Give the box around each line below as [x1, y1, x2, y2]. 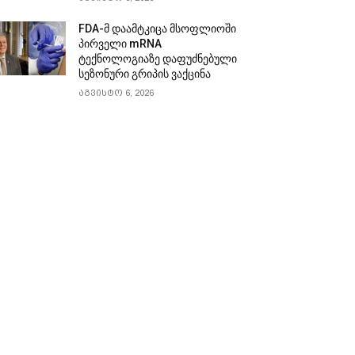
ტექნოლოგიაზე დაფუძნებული [78, 52, 238, 65]
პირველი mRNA [78, 36, 162, 50]
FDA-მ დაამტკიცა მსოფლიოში [78, 21, 237, 35]
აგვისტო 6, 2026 [78, 87, 155, 98]
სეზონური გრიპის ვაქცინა [78, 67, 212, 80]
